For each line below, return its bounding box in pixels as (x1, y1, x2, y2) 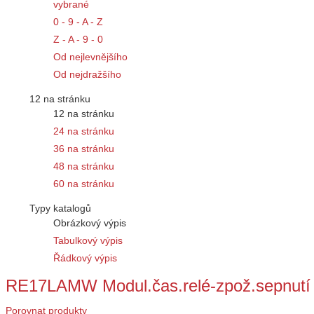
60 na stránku (53, 178, 114, 190)
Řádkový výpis (53, 252, 117, 264)
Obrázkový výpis (53, 217, 126, 229)
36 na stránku (53, 143, 114, 155)
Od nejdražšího (53, 69, 121, 81)
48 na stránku (53, 161, 114, 172)
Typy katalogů (29, 203, 91, 214)
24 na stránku (53, 125, 114, 137)
